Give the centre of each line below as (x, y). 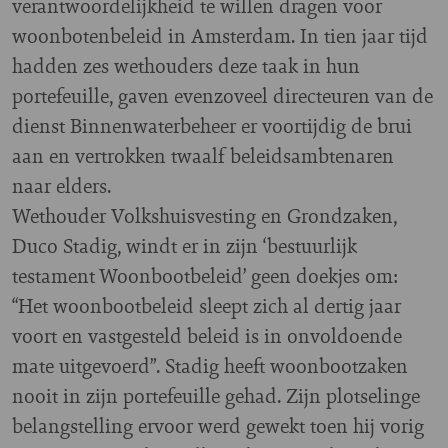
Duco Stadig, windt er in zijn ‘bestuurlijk (184, 246)
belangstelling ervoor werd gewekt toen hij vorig (218, 426)
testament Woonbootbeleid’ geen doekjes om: (205, 276)
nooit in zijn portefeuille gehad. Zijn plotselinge (216, 396)
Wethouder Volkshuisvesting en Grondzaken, (204, 216)
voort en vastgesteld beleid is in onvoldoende (207, 336)
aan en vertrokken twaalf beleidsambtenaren (203, 156)
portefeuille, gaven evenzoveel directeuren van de (222, 96)
